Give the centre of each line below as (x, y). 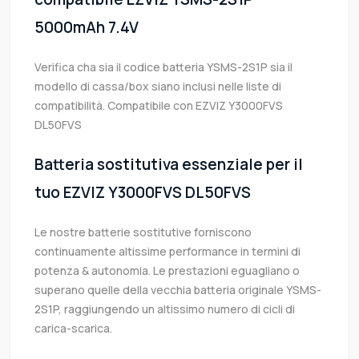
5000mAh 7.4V (87, 28)
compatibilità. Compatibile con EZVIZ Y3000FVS (159, 106)
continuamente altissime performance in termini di (167, 252)
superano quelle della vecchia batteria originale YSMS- (178, 290)
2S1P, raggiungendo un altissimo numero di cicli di (165, 309)
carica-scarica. (73, 329)
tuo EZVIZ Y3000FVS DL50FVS (143, 193)
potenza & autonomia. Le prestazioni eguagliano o (167, 271)
